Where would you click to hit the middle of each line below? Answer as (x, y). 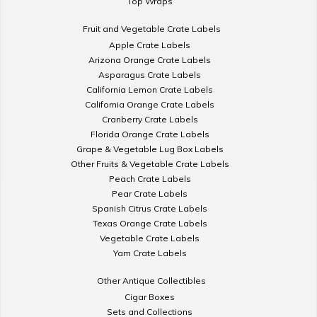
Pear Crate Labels (150, 193)
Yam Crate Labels (150, 253)
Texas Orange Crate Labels (150, 223)
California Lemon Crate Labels (150, 89)
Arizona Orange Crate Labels (150, 59)
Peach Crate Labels (150, 178)
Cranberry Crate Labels (150, 119)
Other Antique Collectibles (151, 280)
